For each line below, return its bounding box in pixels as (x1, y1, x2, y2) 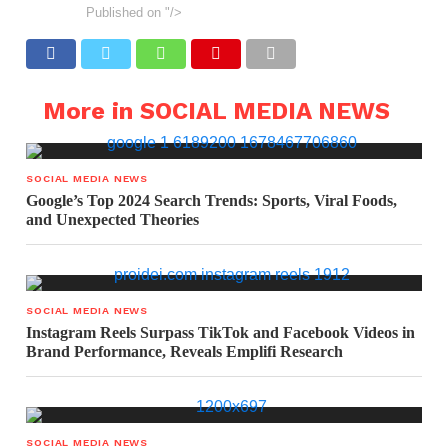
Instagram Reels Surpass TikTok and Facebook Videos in (26, 324, 416, 342)
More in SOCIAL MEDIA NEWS (42, 97, 390, 126)
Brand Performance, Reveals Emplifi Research (26, 343, 344, 361)
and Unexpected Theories (26, 211, 200, 229)
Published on (86, 5, 162, 21)
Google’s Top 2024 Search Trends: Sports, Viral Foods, (26, 192, 398, 210)
